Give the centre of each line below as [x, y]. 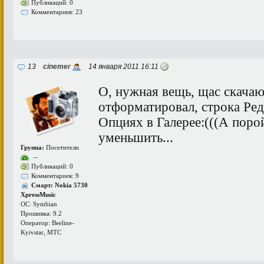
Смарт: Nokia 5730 [60, 185]
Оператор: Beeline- [47, 223]
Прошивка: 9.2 [41, 213]
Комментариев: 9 [55, 176]
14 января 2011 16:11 [122, 67]
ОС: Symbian [39, 204]
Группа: [32, 147]
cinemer [57, 67]
